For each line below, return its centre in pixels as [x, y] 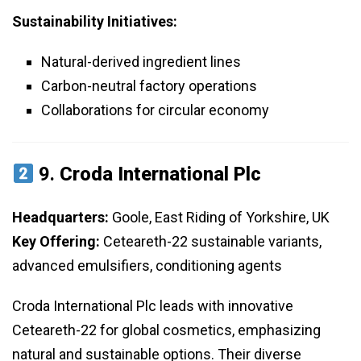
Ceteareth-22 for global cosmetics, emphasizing [166, 330]
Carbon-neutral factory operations [149, 86]
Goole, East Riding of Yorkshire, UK [219, 218]
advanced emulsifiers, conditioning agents [147, 266]
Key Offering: [56, 242]
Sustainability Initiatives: [95, 22]
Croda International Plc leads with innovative [153, 306]
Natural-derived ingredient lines [141, 62]
